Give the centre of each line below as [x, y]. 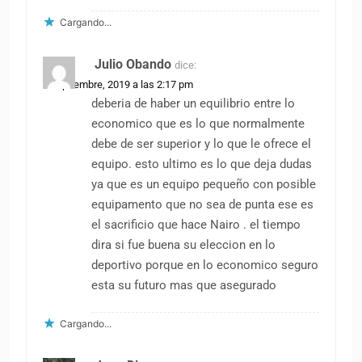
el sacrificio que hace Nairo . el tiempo [196, 224]
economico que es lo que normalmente [198, 123]
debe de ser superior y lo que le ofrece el [201, 143]
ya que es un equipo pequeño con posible [204, 184]
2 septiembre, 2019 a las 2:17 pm [118, 84]
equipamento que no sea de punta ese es [202, 204]
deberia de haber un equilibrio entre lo [193, 103]
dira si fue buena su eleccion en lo [183, 244]
